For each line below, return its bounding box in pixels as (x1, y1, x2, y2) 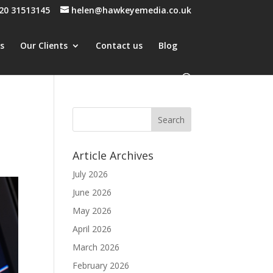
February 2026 (73, 260, 130, 271)
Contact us (96, 39, 143, 51)
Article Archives (73, 148, 154, 163)
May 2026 (73, 205, 112, 216)
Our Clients (20, 39, 68, 51)
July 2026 (73, 168, 108, 180)
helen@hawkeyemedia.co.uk (71, 4, 191, 16)
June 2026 (73, 186, 112, 198)
